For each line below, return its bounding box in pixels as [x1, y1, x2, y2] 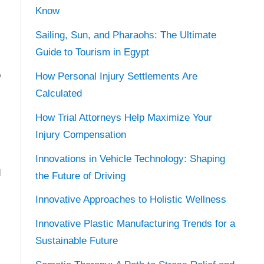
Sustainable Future [35, 235, 118, 247]
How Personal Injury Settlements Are [35, 71, 197, 82]
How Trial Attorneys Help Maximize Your [35, 111, 212, 123]
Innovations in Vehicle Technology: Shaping [35, 153, 225, 164]
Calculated [35, 88, 82, 100]
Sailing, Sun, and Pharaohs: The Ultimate [35, 29, 216, 41]
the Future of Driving [35, 170, 126, 181]
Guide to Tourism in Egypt [35, 47, 149, 58]
